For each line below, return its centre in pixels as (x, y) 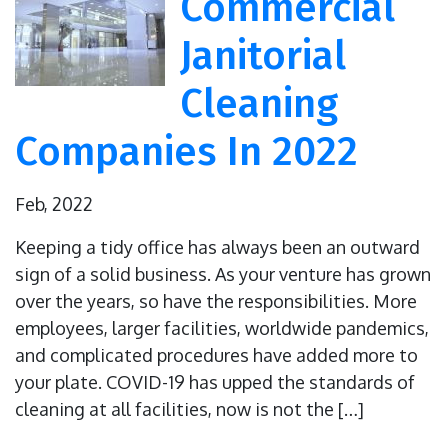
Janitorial (263, 56)
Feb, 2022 (54, 204)
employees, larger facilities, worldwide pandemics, (222, 328)
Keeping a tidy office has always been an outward (217, 247)
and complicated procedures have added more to (216, 355)
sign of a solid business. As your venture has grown (223, 274)
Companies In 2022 (186, 152)
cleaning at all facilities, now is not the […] (189, 409)
